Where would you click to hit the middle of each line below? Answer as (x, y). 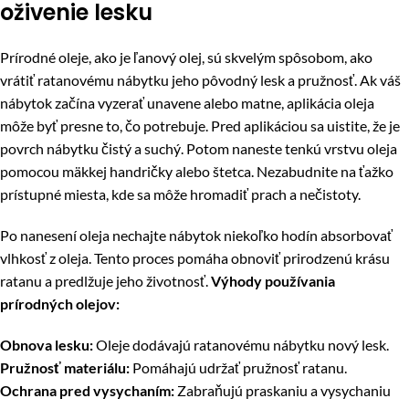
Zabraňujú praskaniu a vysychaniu (283, 391)
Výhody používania (273, 281)
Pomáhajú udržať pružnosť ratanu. (238, 368)
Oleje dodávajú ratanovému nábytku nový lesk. (241, 345)
